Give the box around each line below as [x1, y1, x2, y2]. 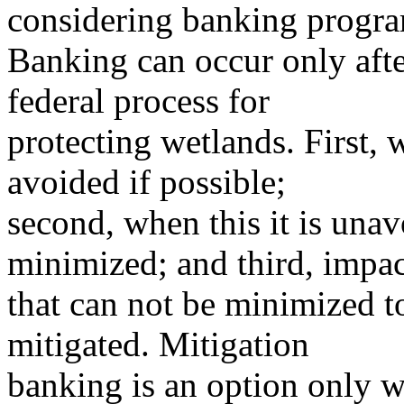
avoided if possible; [7, 162, 286, 202]
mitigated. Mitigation [7, 325, 309, 364]
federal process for [7, 81, 270, 121]
